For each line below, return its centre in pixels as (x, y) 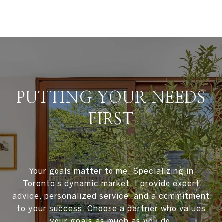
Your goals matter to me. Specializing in (111, 171)
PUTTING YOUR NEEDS (111, 98)
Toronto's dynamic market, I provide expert (111, 184)
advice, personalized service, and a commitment (111, 196)
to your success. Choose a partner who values (111, 208)
